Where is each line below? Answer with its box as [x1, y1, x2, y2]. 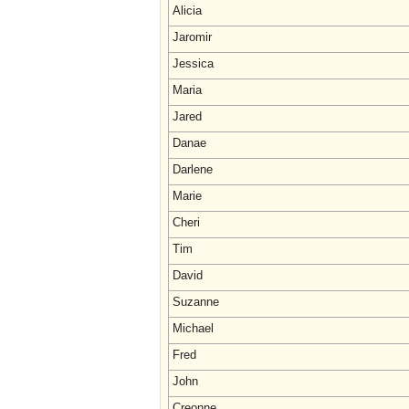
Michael [173, 321, 214, 335]
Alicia [173, 4, 202, 17]
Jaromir [173, 30, 212, 44]
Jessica [173, 57, 214, 70]
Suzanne [173, 295, 219, 309]
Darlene [173, 163, 213, 176]
